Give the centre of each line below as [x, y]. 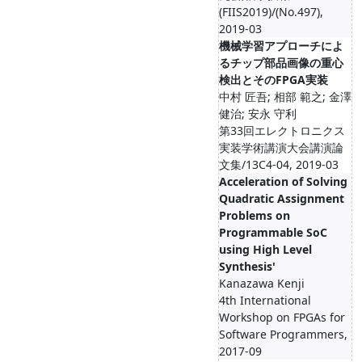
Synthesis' [247, 266]
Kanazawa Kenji [262, 283]
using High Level [265, 249]
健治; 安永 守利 [258, 114]
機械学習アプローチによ [281, 46]
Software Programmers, [283, 334]
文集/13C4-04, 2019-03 [279, 164]
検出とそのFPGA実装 [274, 80]
